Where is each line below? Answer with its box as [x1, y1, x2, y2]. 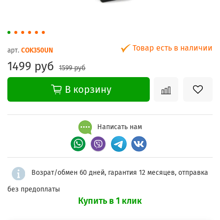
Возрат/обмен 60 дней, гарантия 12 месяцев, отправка [31, 168, 208, 177]
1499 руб [7, 59, 54, 74]
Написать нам [95, 123, 142, 132]
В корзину [64, 83, 111, 96]
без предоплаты [7, 185, 60, 193]
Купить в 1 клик [78, 195, 142, 206]
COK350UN [21, 46, 53, 55]
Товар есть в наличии [131, 43, 213, 53]
